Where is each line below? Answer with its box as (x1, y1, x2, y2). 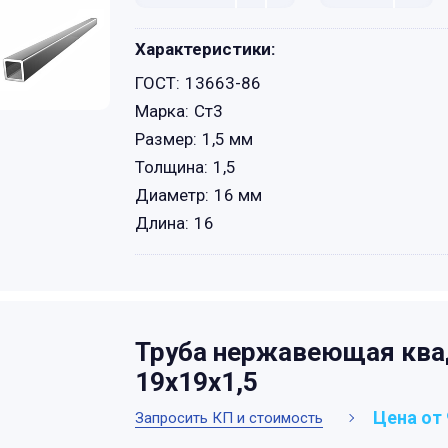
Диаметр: (135, 185, 209, 205)
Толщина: (135, 157, 208, 177)
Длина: (135, 213, 189, 233)
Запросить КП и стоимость (135, 408, 323, 427)
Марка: (135, 101, 189, 121)
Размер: (135, 129, 197, 149)
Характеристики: (135, 39, 275, 59)
